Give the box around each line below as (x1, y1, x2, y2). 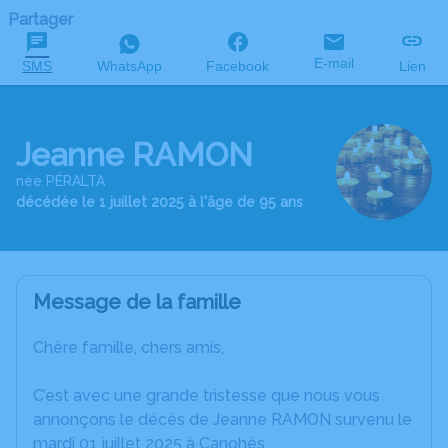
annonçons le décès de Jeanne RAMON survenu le (33, 410, 412, 429)
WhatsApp (96, 58, 162, 74)
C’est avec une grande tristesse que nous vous (33, 386, 380, 405)
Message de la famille (33, 290, 241, 314)
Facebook (206, 58, 270, 74)
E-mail (314, 55, 355, 71)
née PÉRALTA (16, 172, 105, 189)
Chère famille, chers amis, (33, 338, 224, 357)
